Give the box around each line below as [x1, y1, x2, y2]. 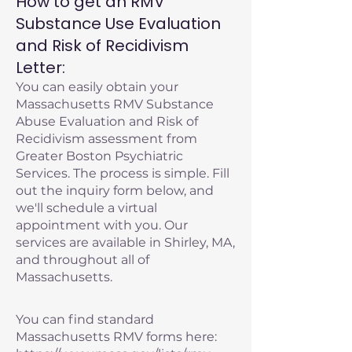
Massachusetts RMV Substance [16, 97, 214, 112]
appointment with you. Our [16, 218, 188, 233]
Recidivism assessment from [16, 131, 197, 146]
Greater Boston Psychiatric [16, 148, 183, 163]
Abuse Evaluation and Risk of [16, 114, 198, 129]
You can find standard [16, 312, 154, 327]
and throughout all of [16, 252, 149, 267]
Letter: [16, 57, 65, 79]
